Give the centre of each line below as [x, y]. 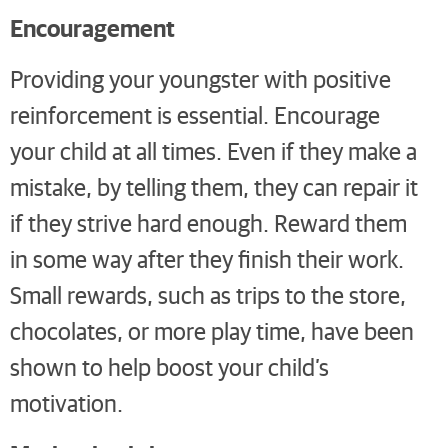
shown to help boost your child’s [169, 366]
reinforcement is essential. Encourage [195, 114]
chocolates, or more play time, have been [212, 330]
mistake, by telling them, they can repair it [214, 186]
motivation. [66, 402]
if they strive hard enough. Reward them [208, 222]
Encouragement [92, 27]
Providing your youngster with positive [200, 78]
